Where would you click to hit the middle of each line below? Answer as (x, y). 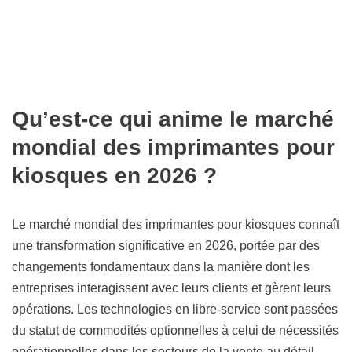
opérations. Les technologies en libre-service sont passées (175, 310)
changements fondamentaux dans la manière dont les (161, 267)
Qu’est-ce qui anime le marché (173, 119)
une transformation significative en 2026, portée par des (166, 246)
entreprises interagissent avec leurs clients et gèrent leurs (171, 288)
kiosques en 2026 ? (114, 176)
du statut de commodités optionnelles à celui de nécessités (175, 331)
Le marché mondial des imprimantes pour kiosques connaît (176, 225)
